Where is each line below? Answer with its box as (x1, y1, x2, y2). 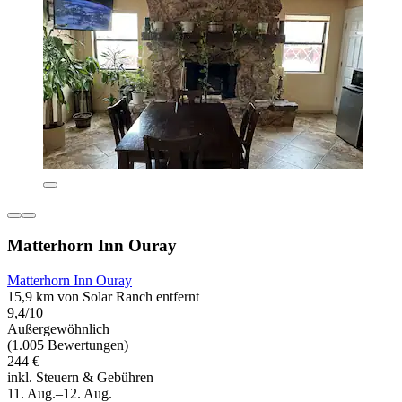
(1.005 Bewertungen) (7, 336, 128, 353)
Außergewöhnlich (7, 320, 109, 336)
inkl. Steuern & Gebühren (7, 369, 153, 385)
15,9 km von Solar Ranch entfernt (7, 288, 199, 304)
